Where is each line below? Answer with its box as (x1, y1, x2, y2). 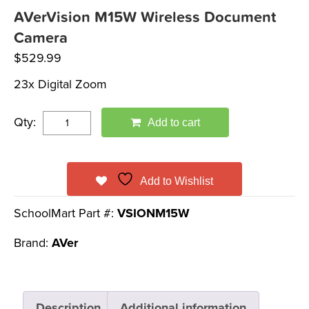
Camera (14, 29, 68, 47)
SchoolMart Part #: (14, 206, 117, 221)
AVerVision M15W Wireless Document (14, 8, 276, 26)
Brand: (14, 235, 52, 250)
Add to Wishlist (140, 175, 213, 187)
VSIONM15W (117, 206, 190, 221)
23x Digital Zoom (14, 77, 107, 92)
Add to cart (148, 117, 200, 128)
